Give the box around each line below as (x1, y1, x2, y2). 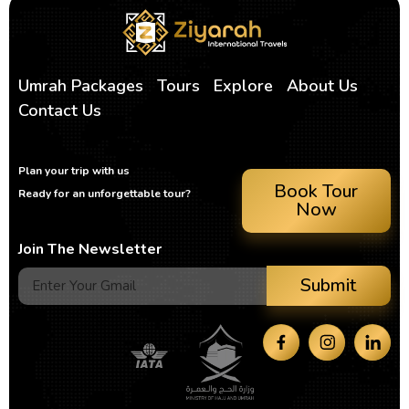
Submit (300, 273, 357, 299)
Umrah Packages (18, 75, 143, 98)
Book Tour (274, 179, 359, 204)
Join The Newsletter (18, 239, 162, 260)
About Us (287, 75, 358, 98)
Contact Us (18, 100, 101, 122)
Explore (214, 75, 273, 98)
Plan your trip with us (18, 163, 131, 179)
